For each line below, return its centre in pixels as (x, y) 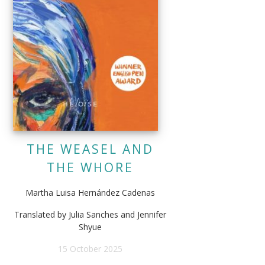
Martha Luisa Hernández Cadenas (90, 193)
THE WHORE (90, 168)
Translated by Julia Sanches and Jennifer (90, 215)
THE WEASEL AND (90, 149)
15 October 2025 (90, 249)
